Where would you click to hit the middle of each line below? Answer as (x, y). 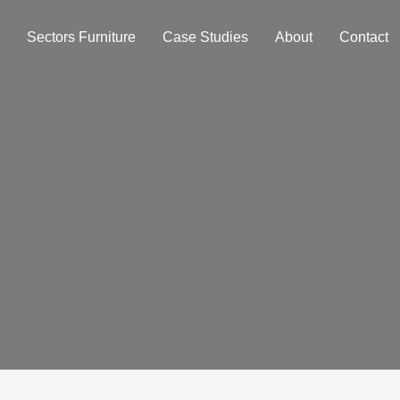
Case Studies (205, 37)
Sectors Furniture (81, 37)
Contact (364, 37)
